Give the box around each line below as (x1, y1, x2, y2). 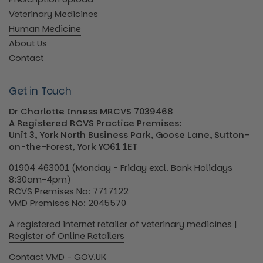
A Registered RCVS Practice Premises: (9, 116, 181, 129)
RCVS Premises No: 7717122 (9, 184, 129, 197)
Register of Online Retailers (9, 229, 124, 242)
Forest (46, 140, 72, 153)
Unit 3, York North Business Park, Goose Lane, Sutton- (9, 128, 249, 141)
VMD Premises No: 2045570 (9, 196, 126, 209)
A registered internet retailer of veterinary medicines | (9, 217, 237, 230)
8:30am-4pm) (9, 173, 71, 186)
